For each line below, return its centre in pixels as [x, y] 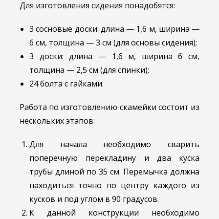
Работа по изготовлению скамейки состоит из [109, 107]
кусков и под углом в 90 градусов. [94, 199]
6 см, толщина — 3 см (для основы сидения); [113, 42]
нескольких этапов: [57, 120]
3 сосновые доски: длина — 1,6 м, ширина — [114, 29]
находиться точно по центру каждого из [114, 185]
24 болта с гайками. [66, 83]
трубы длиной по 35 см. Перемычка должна [114, 171]
